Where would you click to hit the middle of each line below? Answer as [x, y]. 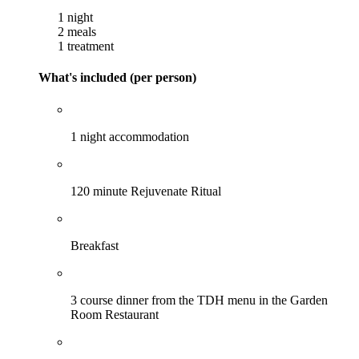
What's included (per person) [117, 78]
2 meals [75, 32]
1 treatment [84, 46]
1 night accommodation [130, 136]
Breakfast [95, 245]
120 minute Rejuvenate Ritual [146, 191]
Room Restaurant [115, 314]
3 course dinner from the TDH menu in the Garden [199, 300]
